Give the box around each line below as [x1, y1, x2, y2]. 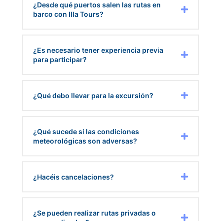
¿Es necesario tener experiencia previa [33, 45, 163, 54]
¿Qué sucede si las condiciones [33, 127, 139, 136]
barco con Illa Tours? [33, 9, 104, 18]
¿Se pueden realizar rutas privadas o [33, 208, 156, 217]
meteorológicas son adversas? [33, 136, 137, 145]
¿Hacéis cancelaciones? [33, 172, 114, 181]
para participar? [33, 55, 87, 64]
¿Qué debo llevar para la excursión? [33, 91, 153, 100]
